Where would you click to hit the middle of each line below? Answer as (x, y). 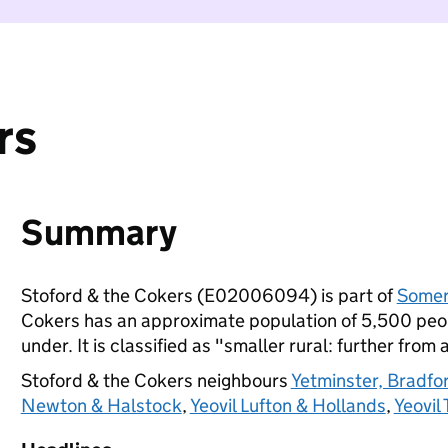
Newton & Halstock (101, 405)
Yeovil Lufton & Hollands (287, 405)
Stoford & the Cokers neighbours (155, 380)
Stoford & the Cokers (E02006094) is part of (208, 295)
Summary (98, 232)
